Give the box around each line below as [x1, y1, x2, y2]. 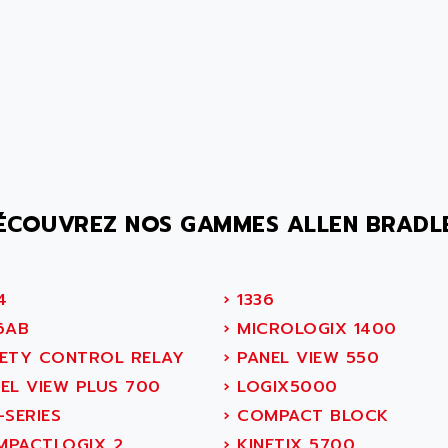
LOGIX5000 [230, 375, 338, 399]
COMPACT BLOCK [230, 404, 389, 428]
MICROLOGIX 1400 [230, 317, 397, 341]
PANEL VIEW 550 [230, 346, 379, 370]
